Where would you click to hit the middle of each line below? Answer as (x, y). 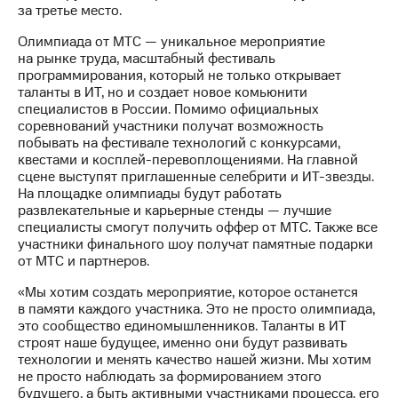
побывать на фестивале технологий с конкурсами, (179, 143)
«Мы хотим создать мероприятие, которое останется (188, 293)
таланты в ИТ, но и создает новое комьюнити (163, 93)
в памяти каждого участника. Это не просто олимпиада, (196, 310)
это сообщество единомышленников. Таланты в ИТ (182, 326)
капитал (100, 223)
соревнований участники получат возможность (171, 127)
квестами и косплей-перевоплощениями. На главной (188, 160)
